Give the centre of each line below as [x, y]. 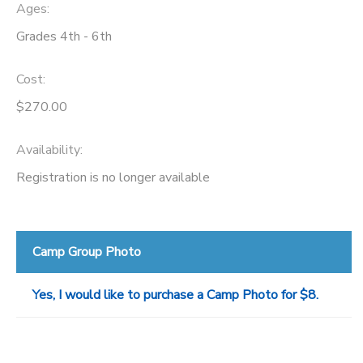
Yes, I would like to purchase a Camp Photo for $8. [175, 295]
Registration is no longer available [113, 177]
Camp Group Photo [87, 252]
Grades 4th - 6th [64, 37]
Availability [48, 149]
